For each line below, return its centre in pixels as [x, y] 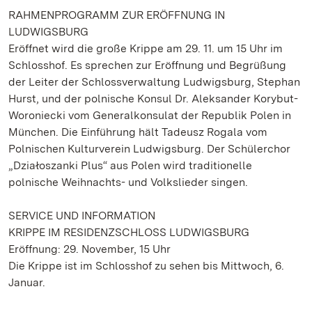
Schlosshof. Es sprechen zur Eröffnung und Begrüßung [147, 65]
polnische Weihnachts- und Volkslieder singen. [128, 182]
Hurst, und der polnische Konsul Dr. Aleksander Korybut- [153, 99]
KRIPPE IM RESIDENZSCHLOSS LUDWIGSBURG [129, 232]
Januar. [27, 282]
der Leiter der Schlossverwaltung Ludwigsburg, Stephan [154, 82]
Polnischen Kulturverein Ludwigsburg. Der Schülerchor [149, 149]
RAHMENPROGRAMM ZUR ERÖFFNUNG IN [117, 15]
